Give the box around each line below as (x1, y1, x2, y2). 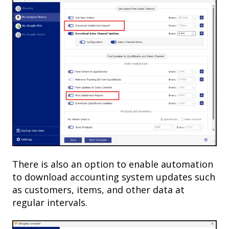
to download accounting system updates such (12, 170, 215, 183)
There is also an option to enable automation (12, 157, 213, 170)
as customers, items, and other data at (12, 183, 185, 196)
